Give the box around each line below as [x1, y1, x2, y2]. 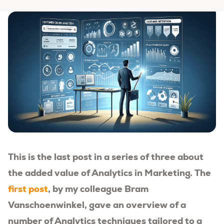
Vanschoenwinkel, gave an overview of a [8, 198, 186, 210]
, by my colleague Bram [48, 182, 148, 194]
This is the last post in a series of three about [8, 150, 203, 162]
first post [8, 182, 48, 194]
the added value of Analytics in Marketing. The [8, 166, 211, 178]
